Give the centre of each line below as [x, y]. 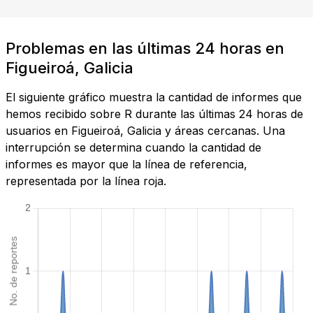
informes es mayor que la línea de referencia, [126, 165]
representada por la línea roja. [86, 181]
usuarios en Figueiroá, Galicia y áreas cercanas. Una [145, 131]
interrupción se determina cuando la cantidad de [133, 148]
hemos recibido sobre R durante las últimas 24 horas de [154, 114]
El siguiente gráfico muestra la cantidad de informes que [154, 97]
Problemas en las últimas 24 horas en [145, 49]
